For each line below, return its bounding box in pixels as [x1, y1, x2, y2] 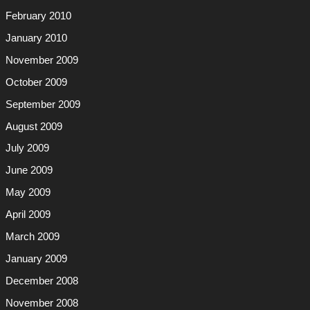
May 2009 [5, 187, 51, 199]
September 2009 [5, 98, 80, 110]
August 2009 [5, 120, 62, 132]
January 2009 [5, 253, 67, 265]
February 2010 [5, 10, 71, 21]
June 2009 [5, 165, 53, 176]
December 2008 [5, 275, 78, 287]
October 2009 [5, 76, 67, 88]
